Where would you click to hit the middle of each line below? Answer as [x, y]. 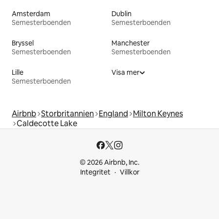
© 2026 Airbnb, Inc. [109, 162]
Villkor [129, 172]
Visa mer [125, 72]
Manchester [131, 43]
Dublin [121, 13]
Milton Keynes [158, 113]
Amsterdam [31, 13]
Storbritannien [67, 113]
